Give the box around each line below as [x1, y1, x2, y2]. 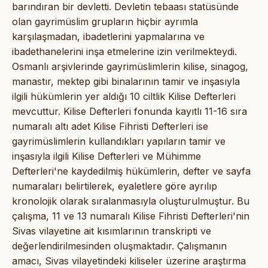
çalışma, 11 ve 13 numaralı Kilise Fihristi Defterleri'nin [12, 209, 249, 222]
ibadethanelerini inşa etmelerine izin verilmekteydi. [12, 45, 237, 57]
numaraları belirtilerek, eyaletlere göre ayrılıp [12, 179, 217, 192]
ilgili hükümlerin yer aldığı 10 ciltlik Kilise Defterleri [12, 90, 236, 102]
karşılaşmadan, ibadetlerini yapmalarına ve [12, 30, 205, 42]
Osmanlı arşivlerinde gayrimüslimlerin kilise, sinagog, [12, 60, 248, 72]
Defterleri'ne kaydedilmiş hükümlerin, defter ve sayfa [12, 165, 251, 177]
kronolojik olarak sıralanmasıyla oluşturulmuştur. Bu [12, 194, 249, 207]
